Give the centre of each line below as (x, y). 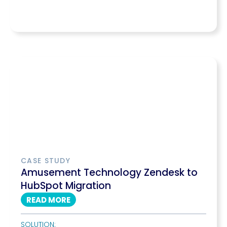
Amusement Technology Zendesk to (109, 173)
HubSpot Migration (66, 186)
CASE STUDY (46, 161)
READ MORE (48, 200)
